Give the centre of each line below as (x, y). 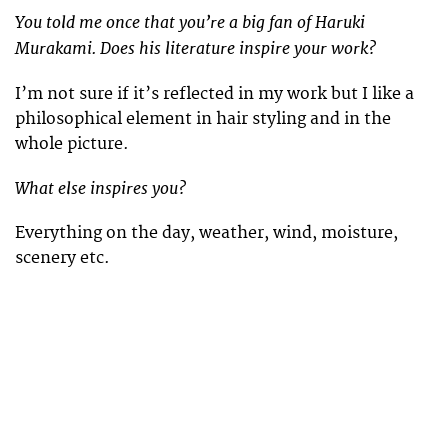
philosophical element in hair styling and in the (203, 118)
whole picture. (72, 143)
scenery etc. (62, 258)
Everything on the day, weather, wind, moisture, (206, 233)
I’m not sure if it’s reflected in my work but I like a (214, 93)
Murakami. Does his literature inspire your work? (195, 49)
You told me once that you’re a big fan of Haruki (190, 23)
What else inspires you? (100, 188)
